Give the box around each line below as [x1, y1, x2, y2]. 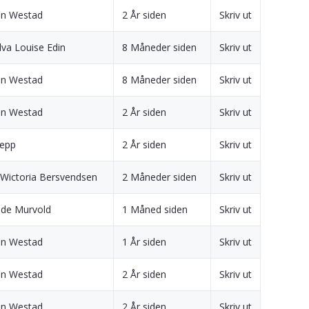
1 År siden [122, 235, 166, 248]
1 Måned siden [122, 202, 188, 216]
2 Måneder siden [122, 170, 197, 183]
